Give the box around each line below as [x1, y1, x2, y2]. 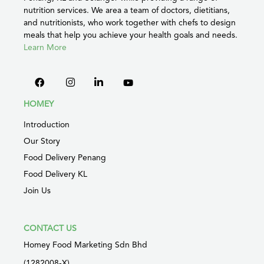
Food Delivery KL [24, 169, 87, 179]
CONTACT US [24, 223, 77, 233]
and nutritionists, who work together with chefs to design [24, 17, 236, 27]
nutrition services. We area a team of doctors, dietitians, [24, 5, 230, 15]
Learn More [24, 42, 67, 52]
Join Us [24, 185, 51, 195]
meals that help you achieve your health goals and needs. [24, 29, 237, 39]
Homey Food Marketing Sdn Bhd [24, 239, 147, 249]
